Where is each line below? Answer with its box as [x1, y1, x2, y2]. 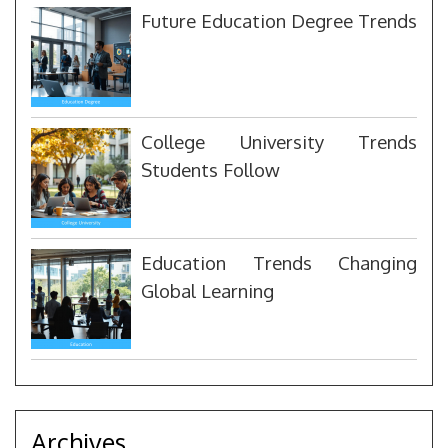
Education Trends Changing [141, 250, 417, 274]
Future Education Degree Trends [141, 8, 417, 32]
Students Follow [141, 157, 280, 181]
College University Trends [141, 129, 417, 153]
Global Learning [141, 278, 274, 302]
